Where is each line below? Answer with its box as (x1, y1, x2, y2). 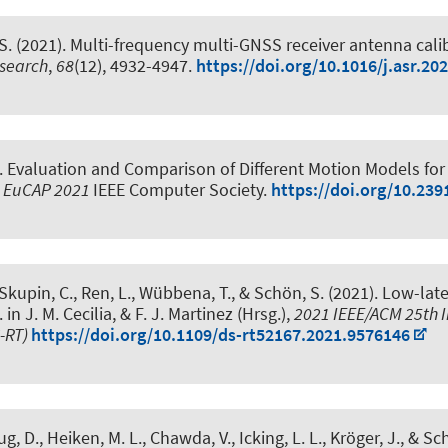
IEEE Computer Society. (93, 177, 271, 201)
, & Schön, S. (231, 281, 324, 305)
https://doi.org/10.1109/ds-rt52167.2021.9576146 (31, 323, 410, 347)
